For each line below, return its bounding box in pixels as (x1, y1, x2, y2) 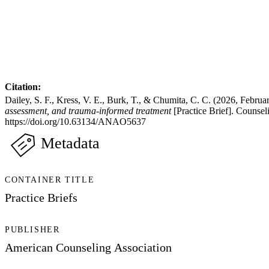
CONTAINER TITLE (5, 175, 95, 185)
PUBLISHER (5, 225, 60, 234)
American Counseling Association (5, 240, 172, 254)
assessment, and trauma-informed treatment (5, 106, 171, 116)
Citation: (5, 82, 41, 92)
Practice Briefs (5, 191, 77, 205)
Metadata (41, 134, 100, 153)
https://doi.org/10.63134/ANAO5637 (5, 116, 146, 127)
